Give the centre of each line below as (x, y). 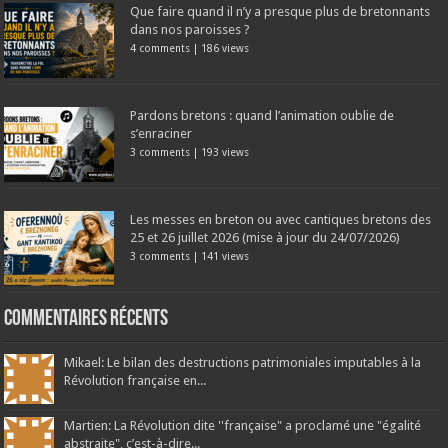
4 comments (160, 47)
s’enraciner (161, 133)
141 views (225, 255)
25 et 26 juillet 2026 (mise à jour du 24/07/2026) (265, 237)
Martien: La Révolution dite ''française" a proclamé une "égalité (243, 425)
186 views (225, 47)
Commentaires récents (86, 319)
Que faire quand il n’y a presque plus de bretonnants (280, 11)
